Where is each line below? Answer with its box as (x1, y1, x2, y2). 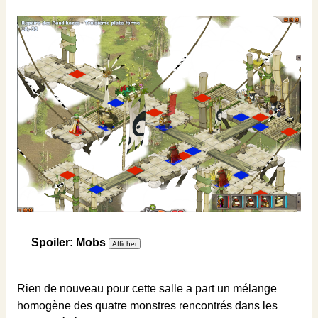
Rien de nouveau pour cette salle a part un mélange (17, 283, 277, 295)
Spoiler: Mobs (31, 236, 106, 249)
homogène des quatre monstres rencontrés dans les (17, 300, 278, 312)
